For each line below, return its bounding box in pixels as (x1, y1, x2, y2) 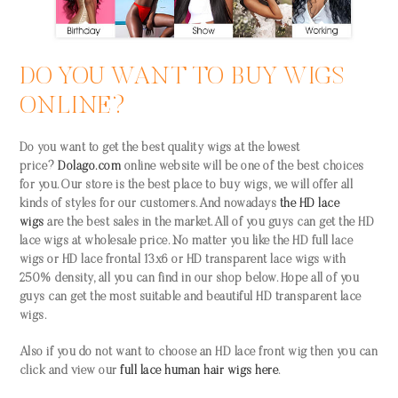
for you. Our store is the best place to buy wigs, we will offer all (19, 179, 354, 192)
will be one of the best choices (199, 161, 364, 173)
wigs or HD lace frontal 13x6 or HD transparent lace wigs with (19, 254, 346, 267)
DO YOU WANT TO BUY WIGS (19, 65, 346, 91)
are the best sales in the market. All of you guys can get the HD (47, 217, 375, 229)
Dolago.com (58, 161, 124, 173)
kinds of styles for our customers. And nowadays (19, 198, 280, 211)
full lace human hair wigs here (120, 365, 279, 378)
